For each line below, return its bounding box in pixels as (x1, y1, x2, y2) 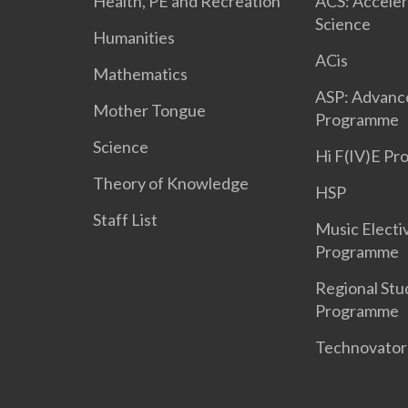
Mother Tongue (93, 100, 207, 120)
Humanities (93, 27, 176, 47)
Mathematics (93, 64, 189, 84)
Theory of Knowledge (93, 173, 250, 193)
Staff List (93, 209, 158, 229)
